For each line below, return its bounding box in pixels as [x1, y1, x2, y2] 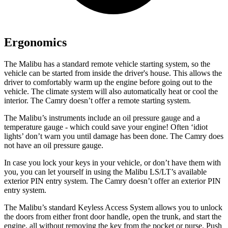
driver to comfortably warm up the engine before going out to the [4, 77, 212, 87]
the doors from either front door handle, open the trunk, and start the [4, 212, 221, 221]
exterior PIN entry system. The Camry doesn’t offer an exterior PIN [4, 176, 221, 185]
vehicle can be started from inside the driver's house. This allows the [4, 68, 222, 77]
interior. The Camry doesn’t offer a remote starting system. [4, 96, 191, 105]
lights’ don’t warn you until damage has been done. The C [4, 131, 190, 140]
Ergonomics [4, 35, 67, 49]
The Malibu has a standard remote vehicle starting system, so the [4, 59, 210, 68]
